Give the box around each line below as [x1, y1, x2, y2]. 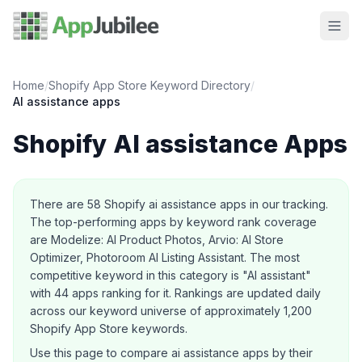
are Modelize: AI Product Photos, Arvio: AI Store [30, 233, 284, 246]
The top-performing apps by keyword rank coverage [30, 215, 317, 229]
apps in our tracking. [217, 197, 328, 211]
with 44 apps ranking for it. [30, 286, 171, 300]
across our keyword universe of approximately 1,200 [30, 304, 312, 318]
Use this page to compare [30, 346, 171, 360]
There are [30, 197, 87, 211]
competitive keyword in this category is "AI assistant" [30, 268, 311, 282]
